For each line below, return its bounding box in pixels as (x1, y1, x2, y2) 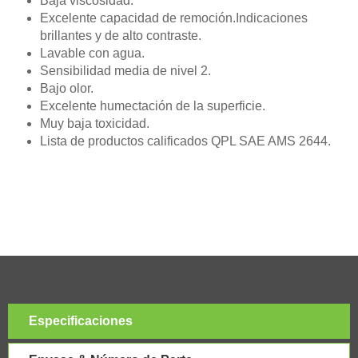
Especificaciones (29, 313, 133, 328)
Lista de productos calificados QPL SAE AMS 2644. (40, 133, 331, 148)
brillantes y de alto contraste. (40, 28, 201, 42)
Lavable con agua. (40, 46, 145, 60)
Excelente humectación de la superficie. (40, 98, 265, 113)
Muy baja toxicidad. (40, 116, 149, 130)
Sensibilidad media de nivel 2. (40, 63, 211, 78)
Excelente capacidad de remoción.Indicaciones (40, 10, 308, 25)
